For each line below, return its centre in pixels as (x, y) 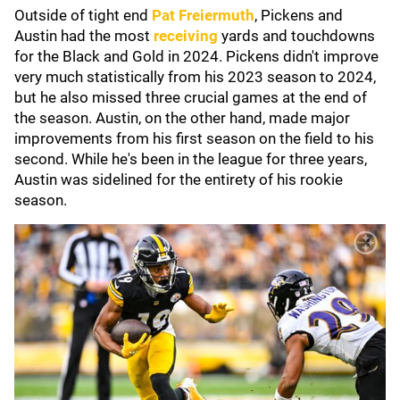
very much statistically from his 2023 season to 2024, (195, 77)
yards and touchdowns (296, 36)
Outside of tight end (83, 15)
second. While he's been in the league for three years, (191, 159)
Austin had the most (84, 36)
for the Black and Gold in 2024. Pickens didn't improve (196, 56)
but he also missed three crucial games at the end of (191, 97)
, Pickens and (299, 15)
